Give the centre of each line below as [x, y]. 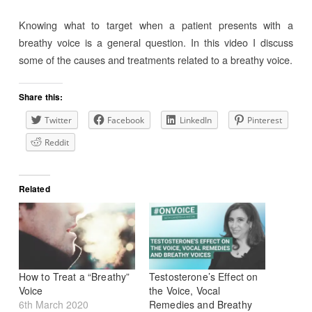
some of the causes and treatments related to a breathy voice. [155, 59]
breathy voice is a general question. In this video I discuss [156, 42]
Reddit [56, 143]
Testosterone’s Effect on [203, 276]
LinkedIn [195, 120]
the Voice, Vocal [185, 290]
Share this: [41, 97]
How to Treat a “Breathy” [74, 276]
